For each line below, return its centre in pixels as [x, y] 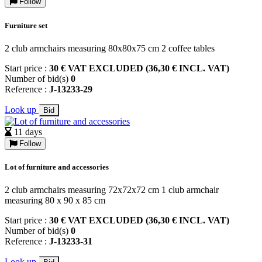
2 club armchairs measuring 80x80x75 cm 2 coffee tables [110, 48]
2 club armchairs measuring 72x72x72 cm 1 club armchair [112, 190]
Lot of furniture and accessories [57, 167]
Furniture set [26, 25]
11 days [28, 132]
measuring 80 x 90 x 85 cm [55, 201]
